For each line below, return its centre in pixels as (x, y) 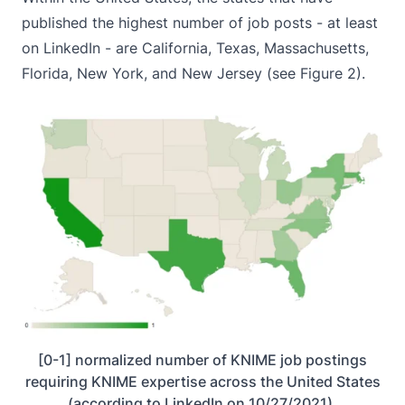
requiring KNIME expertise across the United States (202, 381)
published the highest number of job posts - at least (200, 22)
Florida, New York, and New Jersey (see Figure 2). (193, 73)
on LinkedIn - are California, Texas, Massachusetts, (195, 47)
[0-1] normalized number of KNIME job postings (202, 359)
